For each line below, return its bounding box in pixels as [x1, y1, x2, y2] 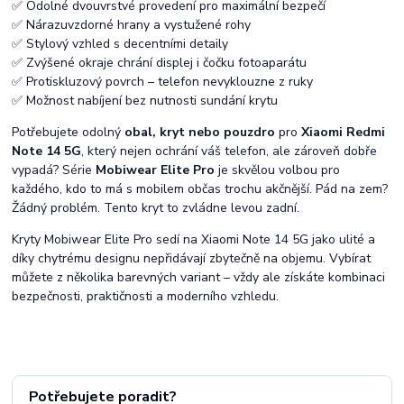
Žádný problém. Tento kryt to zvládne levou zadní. [12, 198, 300, 216]
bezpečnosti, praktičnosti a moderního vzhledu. [12, 287, 280, 305]
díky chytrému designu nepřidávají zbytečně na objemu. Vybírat [12, 249, 372, 267]
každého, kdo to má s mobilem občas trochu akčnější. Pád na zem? [12, 179, 389, 197]
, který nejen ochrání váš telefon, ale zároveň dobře [81, 142, 378, 160]
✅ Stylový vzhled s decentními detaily [12, 34, 229, 52]
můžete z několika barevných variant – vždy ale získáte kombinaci [12, 268, 386, 286]
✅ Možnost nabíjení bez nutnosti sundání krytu [12, 91, 279, 109]
